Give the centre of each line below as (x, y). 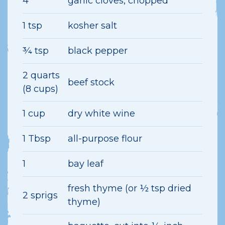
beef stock (91, 82)
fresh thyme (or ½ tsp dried (130, 188)
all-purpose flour (105, 139)
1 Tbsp (37, 139)
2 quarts (41, 75)
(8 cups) (40, 89)
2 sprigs (40, 195)
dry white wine (101, 114)
